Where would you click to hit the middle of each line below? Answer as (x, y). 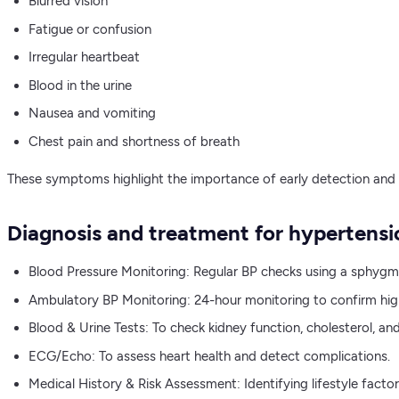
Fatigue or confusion (90, 29)
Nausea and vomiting (92, 114)
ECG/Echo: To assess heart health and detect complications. (209, 356)
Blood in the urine (80, 85)
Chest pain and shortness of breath (134, 141)
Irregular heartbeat (84, 57)
